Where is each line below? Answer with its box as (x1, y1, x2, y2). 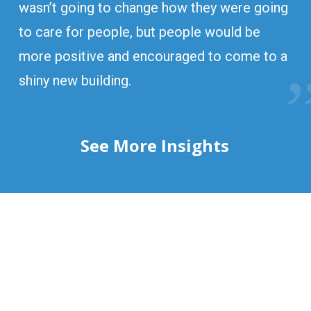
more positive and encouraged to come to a (19, 47, 287, 65)
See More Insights (81, 133, 229, 157)
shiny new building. (19, 72, 131, 89)
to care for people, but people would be (19, 23, 260, 40)
